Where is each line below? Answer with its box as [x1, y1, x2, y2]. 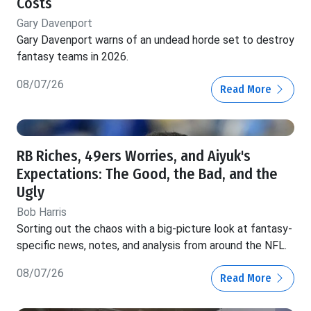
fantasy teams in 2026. [17, 50, 128, 64]
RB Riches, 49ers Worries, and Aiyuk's [17, 147, 251, 166]
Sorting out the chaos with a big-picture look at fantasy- [17, 222, 292, 236]
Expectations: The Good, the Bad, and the [17, 165, 278, 184]
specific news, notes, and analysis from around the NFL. [17, 239, 287, 253]
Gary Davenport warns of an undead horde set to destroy [17, 33, 294, 47]
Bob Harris [17, 205, 67, 219]
